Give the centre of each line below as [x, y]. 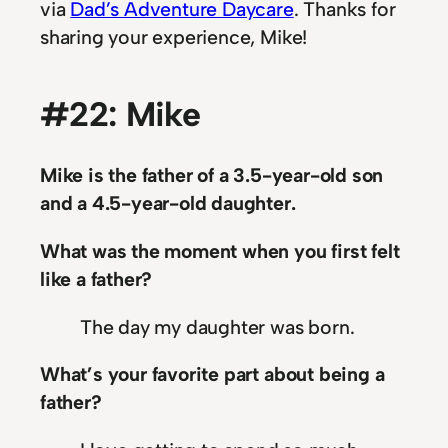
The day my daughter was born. [217, 326]
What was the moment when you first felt [220, 250]
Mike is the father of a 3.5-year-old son [212, 175]
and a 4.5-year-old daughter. [168, 203]
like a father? [96, 278]
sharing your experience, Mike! [174, 37]
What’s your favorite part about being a [212, 374]
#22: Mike [120, 114]
